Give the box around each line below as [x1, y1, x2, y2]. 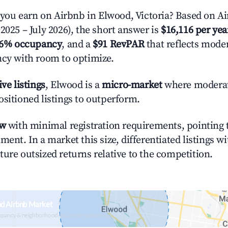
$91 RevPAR [93, 38, 145, 51]
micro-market [102, 79, 162, 92]
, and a [62, 38, 93, 51]
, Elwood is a [45, 79, 102, 92]
